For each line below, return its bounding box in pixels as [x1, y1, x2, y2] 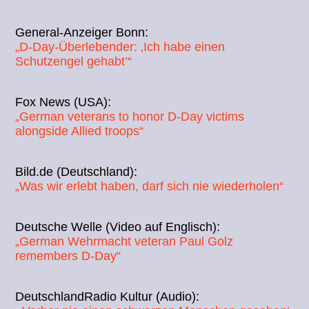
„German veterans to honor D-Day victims [15, 109, 245, 123]
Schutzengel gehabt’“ [15, 54, 132, 68]
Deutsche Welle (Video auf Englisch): [15, 219, 221, 234]
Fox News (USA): [15, 94, 112, 109]
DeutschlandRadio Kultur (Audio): [15, 289, 200, 303]
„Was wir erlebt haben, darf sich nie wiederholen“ [15, 179, 284, 193]
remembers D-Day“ [15, 248, 121, 263]
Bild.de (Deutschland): [15, 164, 138, 179]
